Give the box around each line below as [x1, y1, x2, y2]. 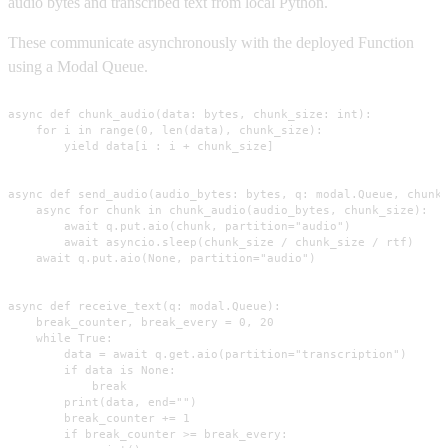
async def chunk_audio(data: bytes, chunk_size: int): [8, 107, 372, 122]
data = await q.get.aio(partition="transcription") [8, 347, 407, 362]
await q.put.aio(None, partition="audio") [8, 251, 316, 266]
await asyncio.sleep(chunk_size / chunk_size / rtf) [8, 235, 414, 250]
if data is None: [8, 363, 176, 378]
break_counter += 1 [8, 411, 190, 426]
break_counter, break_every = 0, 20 [8, 315, 274, 330]
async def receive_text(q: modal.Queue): [8, 299, 281, 314]
